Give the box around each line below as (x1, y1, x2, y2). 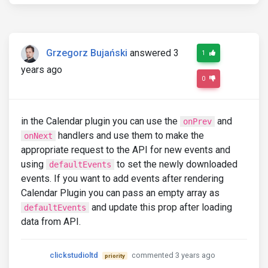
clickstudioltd (50, 251, 98, 260)
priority (104, 252, 125, 259)
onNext (24, 131, 53, 141)
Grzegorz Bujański (46, 47, 127, 59)
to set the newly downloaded (114, 159, 237, 170)
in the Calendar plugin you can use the (21, 115, 180, 127)
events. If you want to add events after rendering (21, 173, 224, 184)
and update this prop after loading (89, 202, 232, 213)
